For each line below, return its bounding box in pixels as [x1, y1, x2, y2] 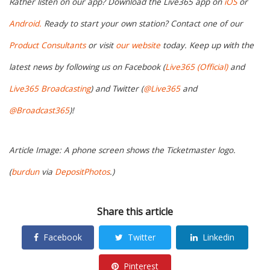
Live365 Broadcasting [9, 83, 90, 95]
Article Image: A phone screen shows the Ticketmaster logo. [9, 145, 236, 156]
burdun [11, 166, 39, 178]
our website [116, 40, 160, 51]
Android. [9, 18, 42, 30]
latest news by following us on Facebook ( [9, 61, 165, 73]
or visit [86, 40, 116, 51]
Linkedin [202, 231, 234, 243]
